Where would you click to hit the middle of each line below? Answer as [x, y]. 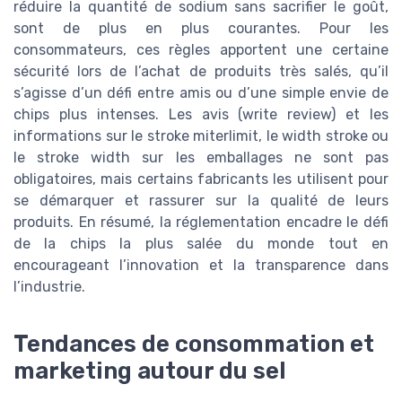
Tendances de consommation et [194, 343]
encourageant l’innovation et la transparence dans [201, 266]
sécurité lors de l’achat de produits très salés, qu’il [201, 72]
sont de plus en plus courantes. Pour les [201, 29]
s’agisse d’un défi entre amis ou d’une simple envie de [201, 93]
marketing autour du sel [150, 370]
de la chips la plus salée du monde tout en [201, 244]
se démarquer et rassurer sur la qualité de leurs [201, 201]
